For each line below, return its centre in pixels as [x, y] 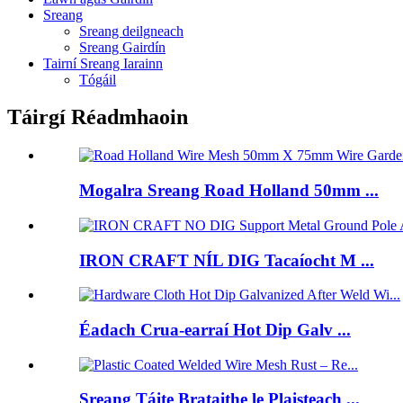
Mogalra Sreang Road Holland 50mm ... [229, 191]
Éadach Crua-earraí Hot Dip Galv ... [215, 329]
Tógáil [98, 79]
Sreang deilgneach [131, 31]
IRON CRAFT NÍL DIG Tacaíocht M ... [227, 260]
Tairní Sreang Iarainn [103, 63]
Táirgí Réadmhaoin [98, 117]
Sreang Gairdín [122, 47]
